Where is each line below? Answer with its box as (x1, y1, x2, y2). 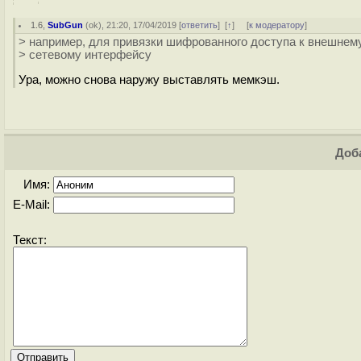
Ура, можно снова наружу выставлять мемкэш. (19, 73, 280, 86)
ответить (181, 20, 218, 30)
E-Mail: (13, 198, 53, 211)
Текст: (13, 234, 47, 247)
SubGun (48, 20, 84, 30)
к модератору (249, 20, 305, 30)
